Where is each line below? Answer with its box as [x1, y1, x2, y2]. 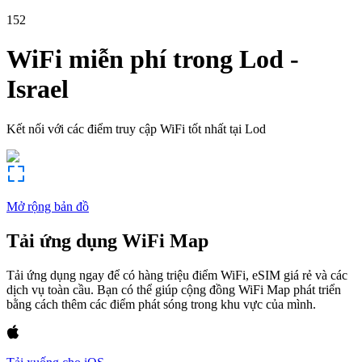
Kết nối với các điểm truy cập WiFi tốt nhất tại [6, 121, 242, 136]
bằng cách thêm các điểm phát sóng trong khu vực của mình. [6, 297, 316, 311]
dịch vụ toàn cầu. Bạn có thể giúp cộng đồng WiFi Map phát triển [6, 282, 341, 297]
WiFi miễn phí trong [6, 44, 233, 74]
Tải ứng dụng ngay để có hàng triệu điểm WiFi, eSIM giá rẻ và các [6, 267, 347, 282]
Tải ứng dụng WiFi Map [6, 229, 208, 251]
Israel [6, 74, 69, 104]
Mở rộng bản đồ [6, 199, 89, 213]
